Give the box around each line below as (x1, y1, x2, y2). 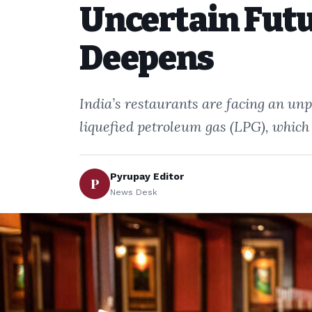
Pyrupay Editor (110, 171, 184, 182)
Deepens (79, 38, 214, 79)
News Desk (110, 187, 157, 197)
